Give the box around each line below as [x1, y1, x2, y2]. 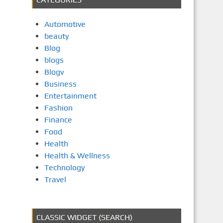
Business [44, 79, 77, 89]
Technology [44, 163, 85, 172]
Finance [44, 115, 72, 124]
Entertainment [44, 91, 97, 101]
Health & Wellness [44, 151, 110, 160]
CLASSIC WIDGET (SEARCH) [36, 213, 132, 222]
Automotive [44, 19, 86, 29]
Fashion [44, 103, 73, 112]
